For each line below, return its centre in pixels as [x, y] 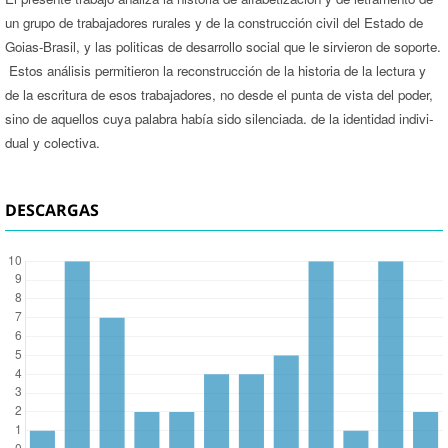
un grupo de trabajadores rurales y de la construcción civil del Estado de [213, 22]
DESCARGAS [51, 209]
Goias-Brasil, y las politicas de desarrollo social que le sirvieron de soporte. [222, 46]
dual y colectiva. [52, 142]
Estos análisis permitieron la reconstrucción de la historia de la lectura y [215, 70]
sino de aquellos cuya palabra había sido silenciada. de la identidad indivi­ [218, 118]
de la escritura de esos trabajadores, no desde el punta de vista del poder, [218, 94]
